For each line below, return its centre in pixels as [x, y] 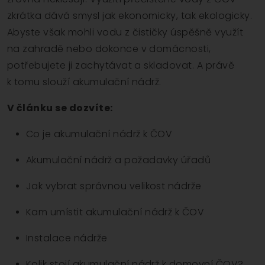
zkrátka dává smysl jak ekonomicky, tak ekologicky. [130, 16]
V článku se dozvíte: [60, 108]
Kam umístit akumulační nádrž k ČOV [115, 212]
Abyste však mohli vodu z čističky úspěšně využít [125, 33]
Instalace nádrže [67, 238]
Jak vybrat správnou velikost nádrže [114, 186]
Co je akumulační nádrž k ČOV [99, 134]
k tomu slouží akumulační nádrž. [84, 82]
